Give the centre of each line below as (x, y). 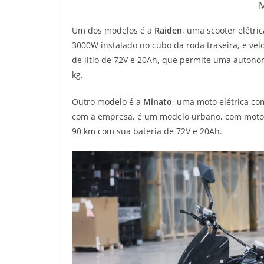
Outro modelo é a (108, 102)
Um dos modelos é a (113, 31)
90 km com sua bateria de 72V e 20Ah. (147, 131)
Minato (158, 102)
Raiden (168, 31)
